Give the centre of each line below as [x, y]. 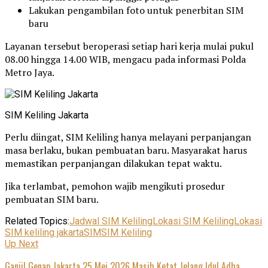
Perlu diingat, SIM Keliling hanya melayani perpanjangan [128, 137]
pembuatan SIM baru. [52, 199]
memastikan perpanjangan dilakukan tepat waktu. [113, 163]
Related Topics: [37, 221]
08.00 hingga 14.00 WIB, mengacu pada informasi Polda [125, 59]
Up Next [22, 243]
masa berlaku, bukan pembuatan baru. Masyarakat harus [126, 150]
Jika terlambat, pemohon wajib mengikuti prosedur [115, 186]
